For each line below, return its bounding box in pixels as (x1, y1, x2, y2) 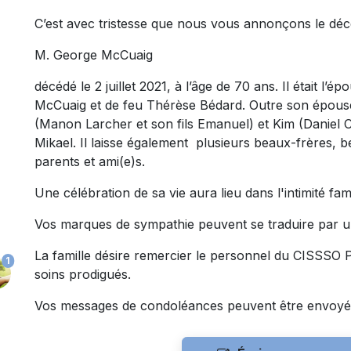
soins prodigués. (34, 266, 131, 283)
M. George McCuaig (34, 47, 153, 63)
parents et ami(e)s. (34, 154, 149, 170)
